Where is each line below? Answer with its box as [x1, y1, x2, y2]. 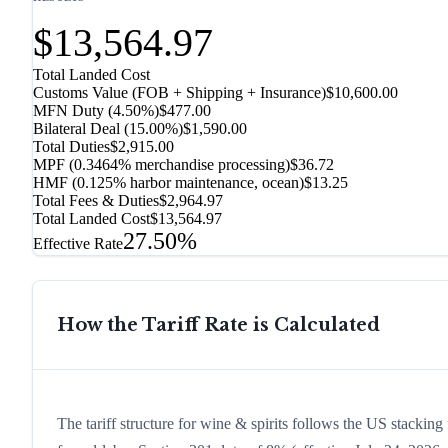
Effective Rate [33, 235, 123, 253]
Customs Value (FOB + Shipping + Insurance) [33, 84, 326, 102]
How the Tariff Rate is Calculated [57, 314, 380, 337]
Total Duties [33, 138, 110, 156]
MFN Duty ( [33, 102, 113, 120]
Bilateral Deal [33, 120, 120, 138]
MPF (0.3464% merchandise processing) [33, 156, 290, 174]
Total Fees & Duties [33, 192, 159, 210]
